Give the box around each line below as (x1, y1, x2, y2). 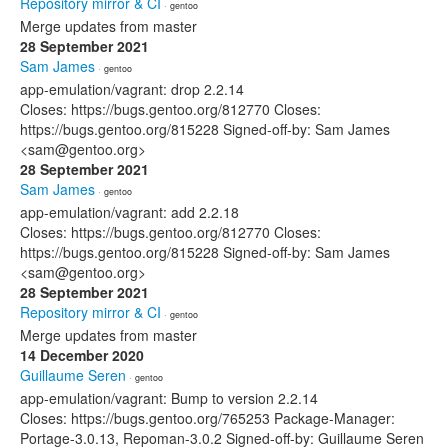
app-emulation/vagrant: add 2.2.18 (20, 202, 239, 222)
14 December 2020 (20, 345, 144, 365)
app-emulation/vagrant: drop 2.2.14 (20, 79, 244, 99)
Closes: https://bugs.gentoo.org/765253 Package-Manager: (20, 408, 395, 428)
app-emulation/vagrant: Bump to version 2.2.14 (20, 388, 318, 408)
